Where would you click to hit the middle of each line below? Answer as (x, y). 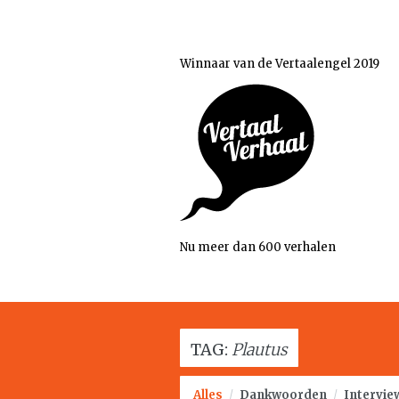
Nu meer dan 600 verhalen (258, 247)
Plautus (260, 350)
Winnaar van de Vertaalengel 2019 (280, 64)
